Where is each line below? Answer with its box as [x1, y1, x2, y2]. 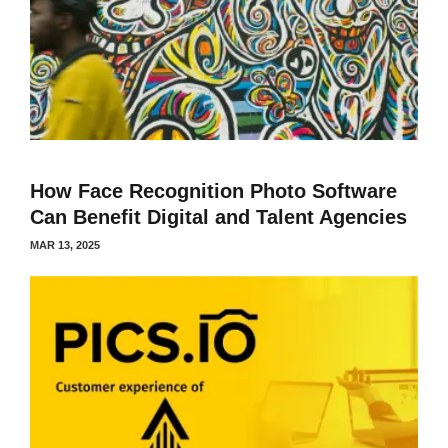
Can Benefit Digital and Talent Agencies [30, 205, 407, 228]
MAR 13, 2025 [30, 238, 100, 251]
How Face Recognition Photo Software [30, 179, 397, 202]
